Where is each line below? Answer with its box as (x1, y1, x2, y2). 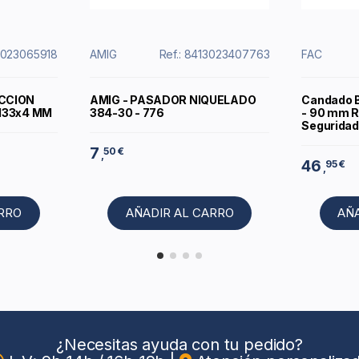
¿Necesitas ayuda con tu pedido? (56, 335, 303, 355)
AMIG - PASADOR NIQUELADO (90, 93, 256, 107)
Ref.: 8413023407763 (159, 47, 270, 62)
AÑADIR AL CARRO (125, 205, 234, 221)
